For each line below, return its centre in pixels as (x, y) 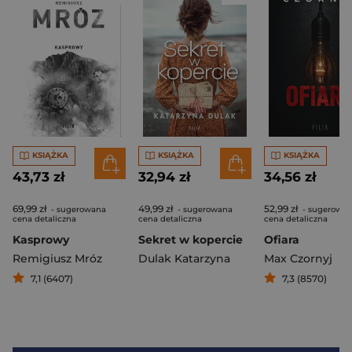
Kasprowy (41, 239)
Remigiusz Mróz (57, 258)
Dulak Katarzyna (184, 258)
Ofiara (282, 239)
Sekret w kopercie (191, 239)
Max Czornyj (298, 258)
